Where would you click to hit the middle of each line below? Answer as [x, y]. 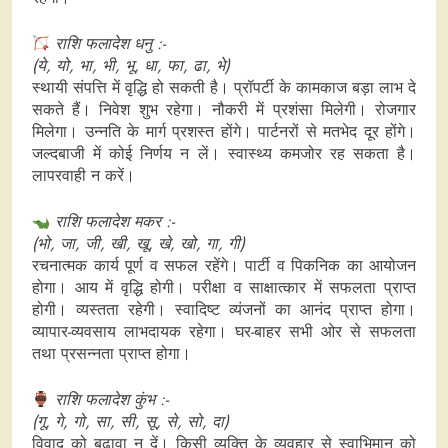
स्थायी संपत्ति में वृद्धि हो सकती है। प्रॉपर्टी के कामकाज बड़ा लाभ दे [224, 88]
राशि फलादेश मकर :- [115, 222]
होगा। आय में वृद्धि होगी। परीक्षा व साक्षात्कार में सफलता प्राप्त [224, 288]
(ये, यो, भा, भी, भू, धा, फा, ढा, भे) [131, 66]
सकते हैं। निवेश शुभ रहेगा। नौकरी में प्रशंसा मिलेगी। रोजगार [224, 110]
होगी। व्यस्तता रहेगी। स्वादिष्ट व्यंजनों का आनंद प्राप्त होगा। [224, 310]
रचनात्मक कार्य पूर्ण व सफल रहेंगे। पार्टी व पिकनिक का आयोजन [224, 266]
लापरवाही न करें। [83, 176]
